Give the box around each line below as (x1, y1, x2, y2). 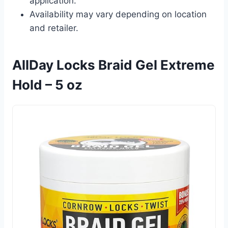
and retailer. (30, 22, 78, 33)
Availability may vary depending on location (30, 9, 207, 19)
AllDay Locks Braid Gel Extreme (12, 56, 215, 73)
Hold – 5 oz (12, 76, 82, 93)
